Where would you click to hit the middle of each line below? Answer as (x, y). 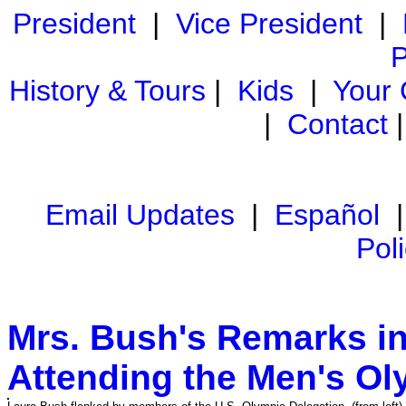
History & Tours (107, 91)
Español (327, 215)
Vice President (269, 24)
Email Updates (140, 215)
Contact (338, 124)
